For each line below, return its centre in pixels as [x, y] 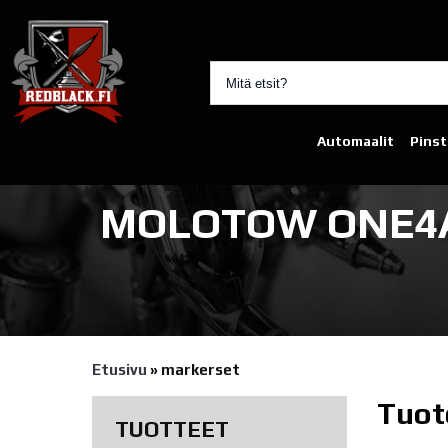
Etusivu [119, 369]
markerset [200, 369]
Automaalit [355, 141]
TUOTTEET [171, 429]
